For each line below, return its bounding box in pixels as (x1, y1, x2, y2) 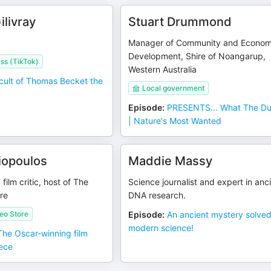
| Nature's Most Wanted (128, 116, 222, 126)
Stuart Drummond (128, 15, 232, 29)
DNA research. (128, 190, 186, 200)
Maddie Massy (128, 154, 213, 168)
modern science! (128, 223, 194, 233)
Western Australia (128, 64, 197, 74)
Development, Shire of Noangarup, (128, 51, 266, 61)
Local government (142, 83, 205, 93)
